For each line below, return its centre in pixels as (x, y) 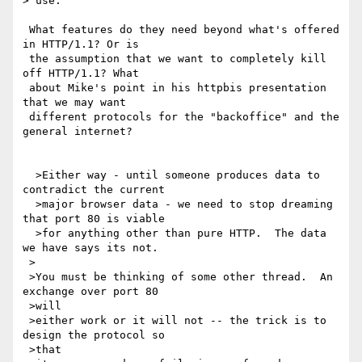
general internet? (78, 132)
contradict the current (97, 190)
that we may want (78, 103)
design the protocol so (97, 335)
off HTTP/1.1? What (84, 74)
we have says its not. (90, 248)
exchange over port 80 (94, 292)
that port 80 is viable (97, 219)
